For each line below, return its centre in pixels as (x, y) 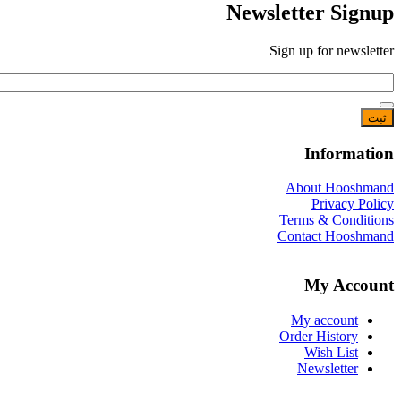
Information (349, 153)
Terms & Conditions (337, 220)
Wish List (331, 352)
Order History (319, 336)
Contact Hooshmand (336, 236)
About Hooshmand (340, 188)
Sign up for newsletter (332, 50)
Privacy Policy (353, 204)
